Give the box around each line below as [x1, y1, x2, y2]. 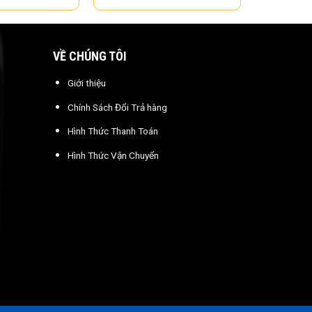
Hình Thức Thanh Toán [68, 125, 159, 137]
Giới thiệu [68, 77, 107, 89]
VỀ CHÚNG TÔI [53, 49, 127, 64]
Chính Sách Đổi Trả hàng [68, 101, 168, 113]
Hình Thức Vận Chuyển [68, 150, 159, 162]
